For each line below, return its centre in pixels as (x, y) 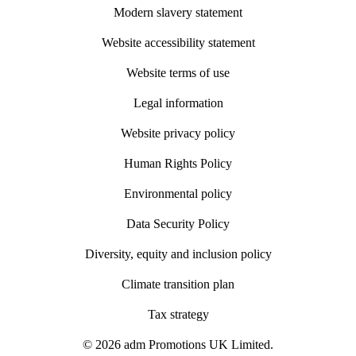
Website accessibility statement (178, 42)
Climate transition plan (178, 284)
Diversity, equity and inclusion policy (178, 253)
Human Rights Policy (178, 163)
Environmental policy (178, 193)
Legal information (178, 103)
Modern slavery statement (178, 12)
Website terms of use (178, 72)
